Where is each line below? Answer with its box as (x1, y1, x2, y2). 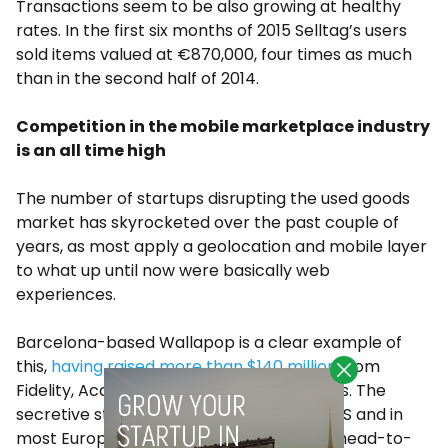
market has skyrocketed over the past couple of (16, 211, 399, 235)
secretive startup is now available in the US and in (16, 403, 403, 427)
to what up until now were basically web (16, 259, 330, 283)
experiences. (16, 283, 116, 307)
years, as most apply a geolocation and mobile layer (16, 235, 427, 259)
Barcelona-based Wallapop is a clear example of (16, 331, 402, 355)
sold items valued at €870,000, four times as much (16, 43, 412, 67)
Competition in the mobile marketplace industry (16, 115, 430, 139)
